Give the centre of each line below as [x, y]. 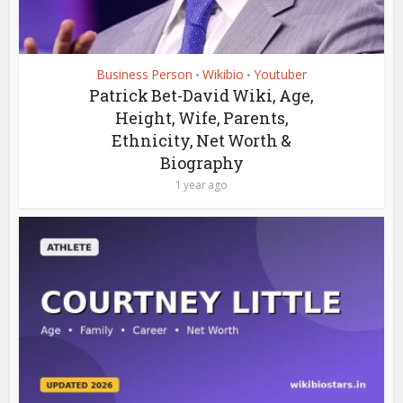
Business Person [144, 75]
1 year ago [201, 185]
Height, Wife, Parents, [201, 118]
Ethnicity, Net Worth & [201, 141]
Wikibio [223, 75]
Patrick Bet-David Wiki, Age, [201, 96]
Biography [201, 163]
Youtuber [280, 75]
